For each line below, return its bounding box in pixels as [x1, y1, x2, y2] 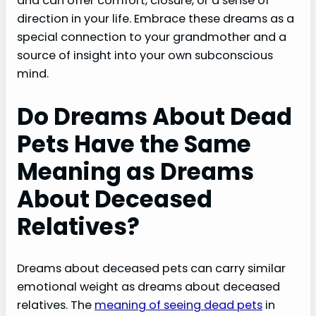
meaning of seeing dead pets [95, 296, 262, 313]
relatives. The [17, 296, 95, 313]
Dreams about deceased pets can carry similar [17, 260, 286, 276]
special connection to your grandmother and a [17, 29, 286, 46]
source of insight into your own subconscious [17, 47, 273, 64]
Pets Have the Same [17, 128, 251, 160]
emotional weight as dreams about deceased [17, 278, 280, 295]
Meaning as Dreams [17, 155, 254, 188]
